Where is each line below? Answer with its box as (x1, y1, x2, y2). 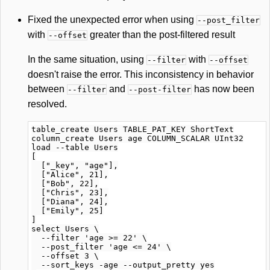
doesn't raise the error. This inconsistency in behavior (28, 69, 254, 80)
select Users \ (31, 224, 99, 233)
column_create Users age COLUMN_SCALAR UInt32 (31, 134, 243, 143)
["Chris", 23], (31, 188, 108, 197)
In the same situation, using (28, 54, 146, 64)
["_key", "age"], (31, 161, 118, 170)
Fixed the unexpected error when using (28, 14, 196, 25)
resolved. (28, 99, 67, 109)
